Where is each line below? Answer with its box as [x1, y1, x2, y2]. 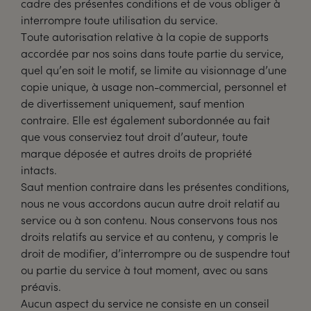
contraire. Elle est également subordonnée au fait [21, 112, 270, 127]
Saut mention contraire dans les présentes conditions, [21, 179, 289, 194]
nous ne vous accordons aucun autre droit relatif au [21, 196, 280, 210]
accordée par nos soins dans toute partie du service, [21, 46, 284, 60]
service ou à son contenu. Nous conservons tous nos [21, 212, 278, 227]
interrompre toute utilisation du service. [21, 12, 218, 27]
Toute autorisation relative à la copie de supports [21, 29, 269, 44]
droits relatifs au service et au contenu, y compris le [21, 229, 278, 244]
